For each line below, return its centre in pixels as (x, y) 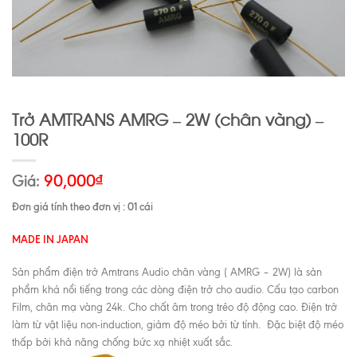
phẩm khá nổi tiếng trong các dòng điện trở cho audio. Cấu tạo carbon (175, 289)
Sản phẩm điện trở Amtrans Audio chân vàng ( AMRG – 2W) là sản (167, 272)
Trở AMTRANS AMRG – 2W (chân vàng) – (168, 118)
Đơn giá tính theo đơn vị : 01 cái (82, 207)
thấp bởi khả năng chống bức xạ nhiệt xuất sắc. (122, 342)
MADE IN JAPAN (50, 239)
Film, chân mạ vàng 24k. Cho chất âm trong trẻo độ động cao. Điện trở (175, 307)
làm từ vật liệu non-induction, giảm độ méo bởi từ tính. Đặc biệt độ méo (178, 324)
